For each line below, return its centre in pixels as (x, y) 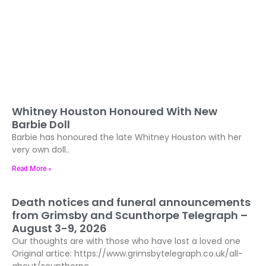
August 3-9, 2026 (59, 228)
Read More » (32, 168)
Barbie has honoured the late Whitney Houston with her (127, 137)
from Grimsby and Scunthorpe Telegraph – (130, 215)
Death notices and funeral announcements (131, 202)
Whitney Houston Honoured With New (115, 111)
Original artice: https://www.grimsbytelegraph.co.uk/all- (127, 253)
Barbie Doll (41, 124)
